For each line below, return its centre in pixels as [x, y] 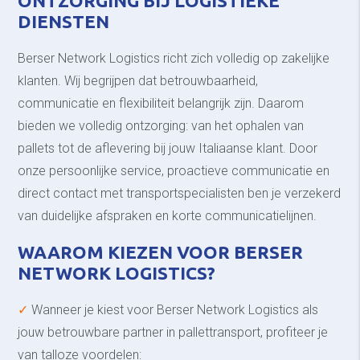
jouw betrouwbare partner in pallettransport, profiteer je [173, 332]
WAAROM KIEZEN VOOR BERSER [161, 252]
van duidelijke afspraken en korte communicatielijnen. [168, 215]
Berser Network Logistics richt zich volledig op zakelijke [174, 58]
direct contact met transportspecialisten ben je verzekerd [180, 193]
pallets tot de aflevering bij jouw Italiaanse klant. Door [168, 148]
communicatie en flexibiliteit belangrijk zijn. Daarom [161, 103]
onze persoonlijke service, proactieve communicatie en [174, 170]
